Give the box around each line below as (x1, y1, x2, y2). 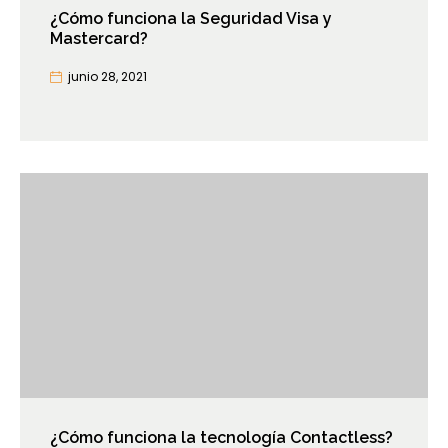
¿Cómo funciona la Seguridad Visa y (50, 9, 332, 29)
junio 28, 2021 (68, 68, 147, 86)
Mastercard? (50, 29, 148, 49)
